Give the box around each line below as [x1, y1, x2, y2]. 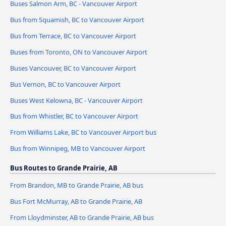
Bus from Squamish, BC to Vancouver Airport [10, 15, 144, 24]
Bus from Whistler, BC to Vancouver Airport [10, 111, 138, 121]
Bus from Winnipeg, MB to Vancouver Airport [10, 144, 145, 153]
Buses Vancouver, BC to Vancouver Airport [10, 63, 136, 73]
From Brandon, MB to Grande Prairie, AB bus [10, 181, 143, 190]
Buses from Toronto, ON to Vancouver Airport [10, 47, 147, 56]
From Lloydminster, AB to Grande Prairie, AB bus [10, 213, 154, 222]
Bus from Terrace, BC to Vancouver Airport [10, 31, 136, 40]
